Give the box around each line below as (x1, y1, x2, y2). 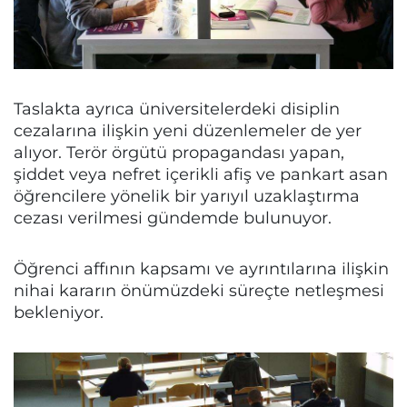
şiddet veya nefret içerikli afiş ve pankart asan (14, 164, 388, 184)
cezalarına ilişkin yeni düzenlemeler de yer (14, 121, 362, 141)
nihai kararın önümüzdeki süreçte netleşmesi (14, 281, 384, 301)
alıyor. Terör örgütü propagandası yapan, (14, 143, 344, 163)
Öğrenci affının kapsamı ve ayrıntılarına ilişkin (14, 259, 389, 279)
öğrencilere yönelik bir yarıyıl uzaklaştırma (14, 186, 360, 206)
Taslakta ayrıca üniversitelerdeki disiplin (14, 99, 340, 119)
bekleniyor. (14, 303, 104, 323)
